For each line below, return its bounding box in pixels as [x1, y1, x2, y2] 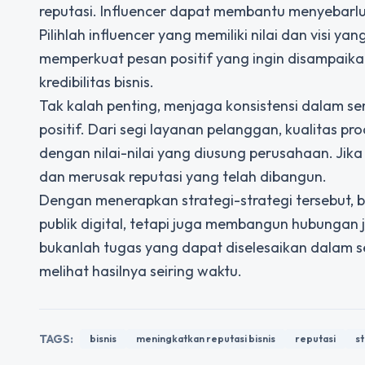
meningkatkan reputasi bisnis [136, 332, 275, 345]
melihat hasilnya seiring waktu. [39, 262, 242, 280]
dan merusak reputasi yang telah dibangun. [39, 167, 327, 186]
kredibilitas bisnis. [39, 73, 154, 91]
